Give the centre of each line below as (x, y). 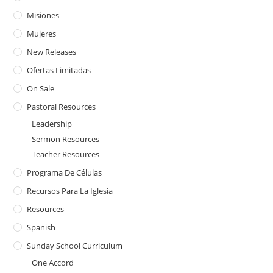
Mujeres (42, 33)
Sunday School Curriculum (75, 245)
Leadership (52, 123)
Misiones (43, 15)
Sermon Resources (66, 139)
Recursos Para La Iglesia (70, 190)
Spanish (41, 227)
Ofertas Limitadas (59, 70)
